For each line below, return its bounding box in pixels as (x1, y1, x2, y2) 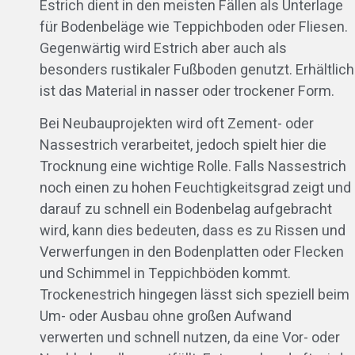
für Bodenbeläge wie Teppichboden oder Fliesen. (40, 17, 348, 39)
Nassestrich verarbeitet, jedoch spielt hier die (40, 135, 326, 157)
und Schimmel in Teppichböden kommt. (40, 263, 291, 285)
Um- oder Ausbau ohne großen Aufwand (40, 306, 292, 328)
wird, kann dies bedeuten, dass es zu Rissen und (40, 220, 345, 242)
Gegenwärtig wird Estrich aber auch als (40, 38, 287, 60)
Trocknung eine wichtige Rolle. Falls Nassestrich (40, 156, 346, 178)
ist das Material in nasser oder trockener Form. (40, 81, 334, 103)
